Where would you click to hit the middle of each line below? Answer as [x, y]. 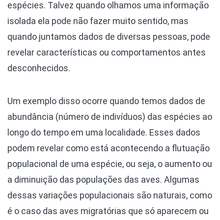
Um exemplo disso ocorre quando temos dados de [106, 101]
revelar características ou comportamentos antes [107, 52]
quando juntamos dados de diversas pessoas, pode [109, 36]
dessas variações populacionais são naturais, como [110, 195]
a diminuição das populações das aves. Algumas [103, 179]
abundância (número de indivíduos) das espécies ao [110, 116]
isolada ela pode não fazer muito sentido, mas [98, 21]
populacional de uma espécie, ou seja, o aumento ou [110, 164]
